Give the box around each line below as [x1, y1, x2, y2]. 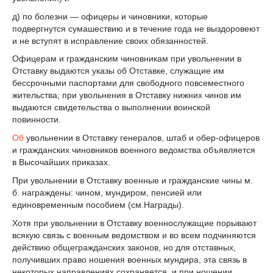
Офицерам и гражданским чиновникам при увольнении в [12, 54, 241, 64]
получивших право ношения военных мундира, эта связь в [12, 254, 247, 264]
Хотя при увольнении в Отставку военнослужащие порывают [12, 218, 257, 228]
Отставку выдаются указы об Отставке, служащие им [12, 66, 224, 76]
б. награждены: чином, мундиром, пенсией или [12, 187, 202, 197]
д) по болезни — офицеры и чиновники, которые [12, 11, 208, 21]
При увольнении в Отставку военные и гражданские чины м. [12, 175, 253, 185]
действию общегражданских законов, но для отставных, [12, 242, 236, 252]
